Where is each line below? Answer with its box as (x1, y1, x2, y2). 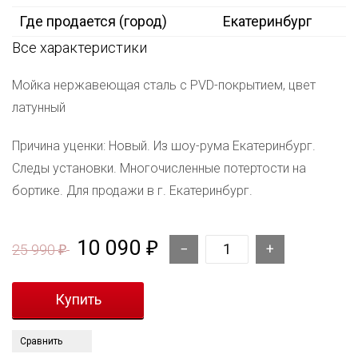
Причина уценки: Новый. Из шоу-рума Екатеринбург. (12, 138, 316, 154)
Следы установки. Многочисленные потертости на (12, 161, 306, 177)
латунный (12, 100, 66, 116)
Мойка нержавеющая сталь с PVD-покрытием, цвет (12, 78, 316, 93)
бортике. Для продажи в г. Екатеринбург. (12, 183, 253, 199)
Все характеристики (12, 39, 147, 57)
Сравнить (20, 336, 62, 348)
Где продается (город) (19, 13, 167, 30)
